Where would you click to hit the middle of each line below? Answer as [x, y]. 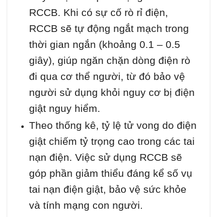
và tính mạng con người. [86, 205]
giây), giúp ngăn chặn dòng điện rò [109, 60]
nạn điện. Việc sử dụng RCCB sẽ [105, 157]
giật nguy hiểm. [64, 108]
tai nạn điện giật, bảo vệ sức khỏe [108, 189]
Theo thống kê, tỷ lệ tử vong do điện [113, 125]
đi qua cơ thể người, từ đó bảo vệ [107, 76]
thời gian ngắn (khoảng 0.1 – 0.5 [104, 44]
